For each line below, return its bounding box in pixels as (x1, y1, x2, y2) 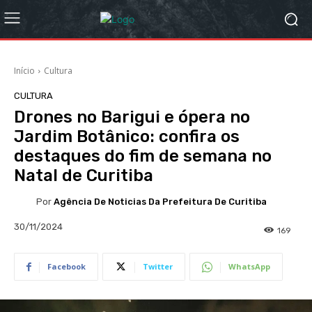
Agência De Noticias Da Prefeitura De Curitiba (54, 196, 267, 207)
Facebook (47, 261, 86, 272)
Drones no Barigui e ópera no (14, 107, 250, 127)
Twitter (143, 261, 173, 272)
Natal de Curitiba (14, 166, 153, 185)
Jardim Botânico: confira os (14, 127, 240, 146)
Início (14, 65, 35, 77)
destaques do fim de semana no (14, 146, 272, 166)
